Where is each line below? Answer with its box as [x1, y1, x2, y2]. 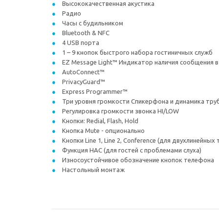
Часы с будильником [61, 20, 123, 26]
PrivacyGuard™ [61, 78, 105, 85]
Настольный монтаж [61, 166, 125, 173]
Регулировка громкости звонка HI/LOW [61, 108, 179, 114]
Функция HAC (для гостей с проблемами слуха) [61, 147, 201, 153]
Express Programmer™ [61, 88, 128, 95]
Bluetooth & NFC [61, 29, 109, 36]
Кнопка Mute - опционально [61, 127, 145, 134]
